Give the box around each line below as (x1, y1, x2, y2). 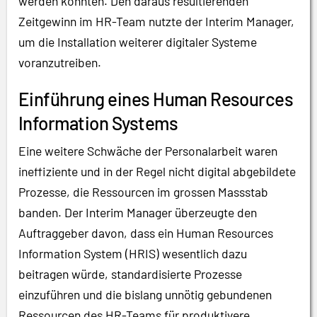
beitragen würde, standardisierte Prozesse (18, 265, 242, 282)
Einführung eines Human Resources (18, 87, 294, 110)
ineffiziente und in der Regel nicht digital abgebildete (18, 163, 296, 179)
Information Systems (18, 111, 178, 134)
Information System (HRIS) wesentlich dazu (18, 245, 247, 261)
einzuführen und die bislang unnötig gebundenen (18, 286, 272, 302)
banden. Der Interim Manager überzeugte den (18, 204, 257, 220)
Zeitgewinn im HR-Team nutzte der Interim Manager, (18, 13, 295, 30)
